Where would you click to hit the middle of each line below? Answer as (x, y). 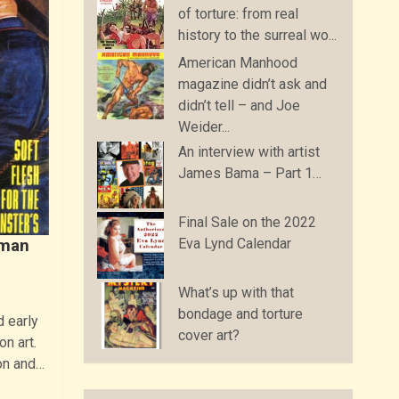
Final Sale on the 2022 (248, 222)
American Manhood (238, 62)
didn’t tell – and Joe (240, 105)
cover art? (209, 335)
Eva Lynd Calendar (235, 243)
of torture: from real (239, 13)
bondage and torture (241, 313)
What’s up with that (236, 292)
